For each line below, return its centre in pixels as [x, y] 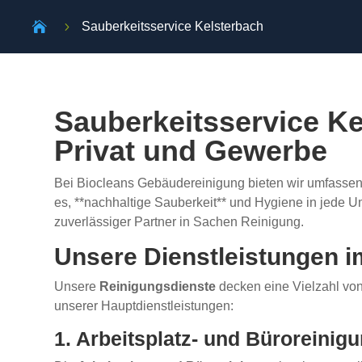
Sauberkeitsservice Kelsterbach [173, 26]
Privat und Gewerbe [191, 151]
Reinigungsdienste [158, 287]
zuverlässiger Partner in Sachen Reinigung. [179, 222]
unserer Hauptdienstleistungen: [144, 306]
